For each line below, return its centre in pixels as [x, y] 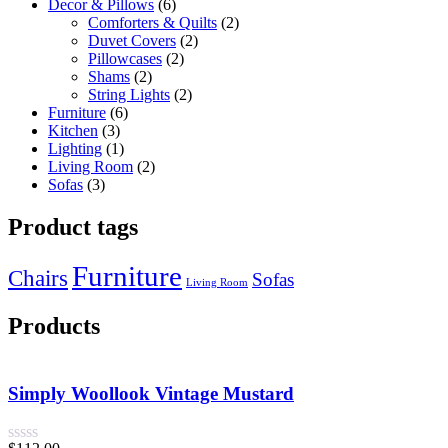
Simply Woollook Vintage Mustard [151, 393]
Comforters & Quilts [152, 22]
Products [54, 326]
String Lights [129, 94]
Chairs [38, 278]
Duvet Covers [132, 40]
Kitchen [73, 130]
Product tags [73, 226]
